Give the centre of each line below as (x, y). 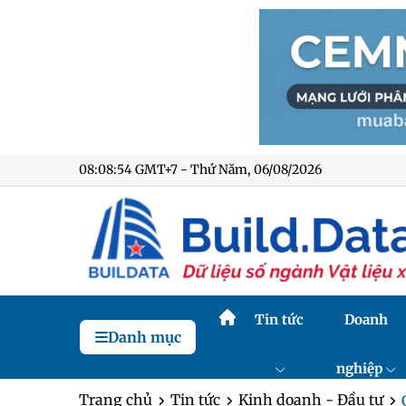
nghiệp (359, 368)
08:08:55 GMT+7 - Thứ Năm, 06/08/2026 (199, 169)
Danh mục (144, 337)
